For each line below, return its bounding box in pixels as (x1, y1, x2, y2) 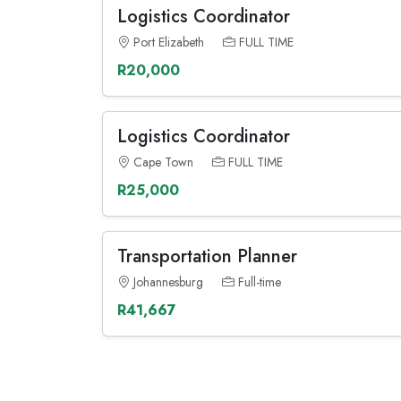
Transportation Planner (117, 243, 297, 269)
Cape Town (133, 153, 193, 171)
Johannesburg (133, 273, 203, 291)
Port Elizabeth (133, 33, 204, 51)
